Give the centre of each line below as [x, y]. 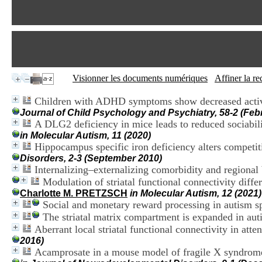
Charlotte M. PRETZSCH [74, 193]
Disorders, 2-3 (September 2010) [91, 158]
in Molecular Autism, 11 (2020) [85, 135]
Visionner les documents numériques [140, 78]
